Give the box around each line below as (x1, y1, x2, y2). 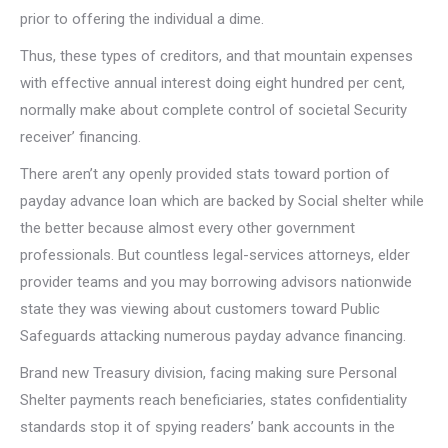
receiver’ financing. (20, 128, 141, 146)
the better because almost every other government (20, 219, 355, 237)
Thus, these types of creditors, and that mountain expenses (20, 47, 413, 65)
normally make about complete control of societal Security (20, 101, 407, 119)
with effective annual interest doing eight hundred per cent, (20, 74, 405, 92)
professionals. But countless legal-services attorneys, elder (20, 246, 410, 264)
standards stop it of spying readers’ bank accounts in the (20, 418, 395, 436)
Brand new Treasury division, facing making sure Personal (20, 364, 397, 382)
